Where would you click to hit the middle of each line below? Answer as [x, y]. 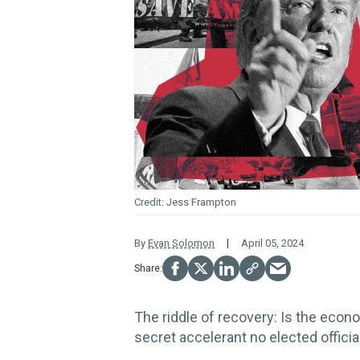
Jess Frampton [201, 202]
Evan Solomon [181, 243]
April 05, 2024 [272, 243]
